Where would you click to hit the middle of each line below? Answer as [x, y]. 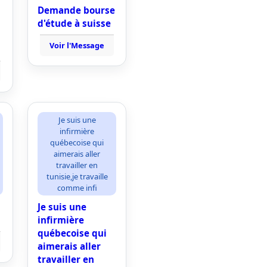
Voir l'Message [77, 45]
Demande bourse [76, 10]
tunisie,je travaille [77, 176]
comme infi [77, 187]
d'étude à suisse [74, 23]
